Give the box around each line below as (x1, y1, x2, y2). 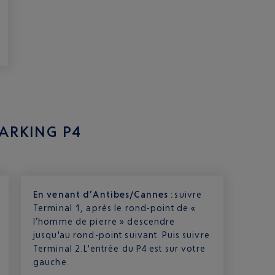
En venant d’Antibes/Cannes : (33, 189, 175, 199)
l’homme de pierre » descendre (33, 216, 176, 227)
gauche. (33, 257, 69, 267)
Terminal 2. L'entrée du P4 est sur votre (33, 243, 206, 254)
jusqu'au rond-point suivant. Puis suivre (33, 230, 210, 240)
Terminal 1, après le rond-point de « (33, 203, 196, 213)
